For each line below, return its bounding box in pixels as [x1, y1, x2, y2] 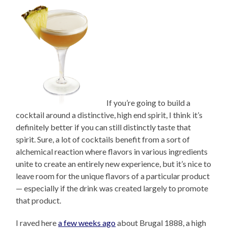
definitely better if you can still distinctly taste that [16, 122, 191, 132]
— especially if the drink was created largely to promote [16, 183, 209, 193]
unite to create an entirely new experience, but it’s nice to [16, 159, 212, 169]
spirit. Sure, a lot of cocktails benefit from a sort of [16, 134, 190, 145]
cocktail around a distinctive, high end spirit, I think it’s [16, 110, 203, 120]
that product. [16, 195, 62, 206]
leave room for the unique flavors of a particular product [16, 171, 210, 181]
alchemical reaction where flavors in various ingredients [16, 147, 208, 157]
